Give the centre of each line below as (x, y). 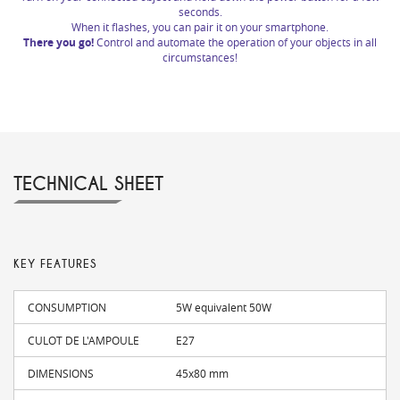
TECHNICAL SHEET (88, 184)
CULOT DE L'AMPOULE (83, 341)
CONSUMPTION (67, 308)
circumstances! (200, 58)
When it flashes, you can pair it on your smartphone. (200, 27)
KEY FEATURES (55, 265)
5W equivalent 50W (224, 308)
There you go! (60, 43)
